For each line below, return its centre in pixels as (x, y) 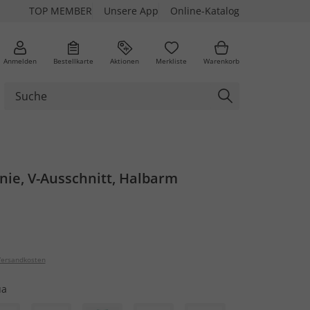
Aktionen (125, 61)
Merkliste (171, 61)
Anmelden (20, 61)
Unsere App (131, 11)
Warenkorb (221, 61)
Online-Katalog (205, 11)
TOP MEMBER (61, 11)
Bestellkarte (73, 61)
